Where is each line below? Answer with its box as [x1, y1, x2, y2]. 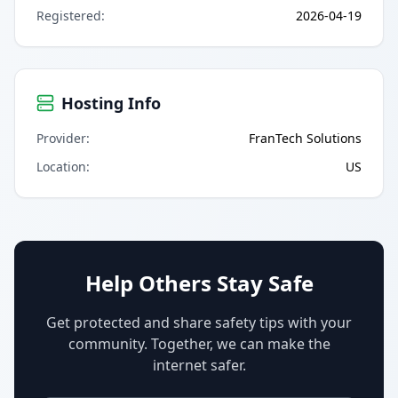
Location [36, 157, 86, 175]
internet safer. [152, 354, 246, 375]
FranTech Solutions [249, 129, 362, 147]
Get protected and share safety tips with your [46, 312, 352, 332]
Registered [36, 6, 101, 24]
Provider [36, 129, 86, 147]
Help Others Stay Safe [84, 267, 314, 298]
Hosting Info [61, 92, 161, 114]
